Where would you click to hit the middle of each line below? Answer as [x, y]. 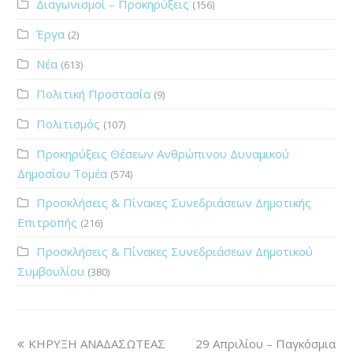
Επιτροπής [48, 222]
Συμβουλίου [51, 271]
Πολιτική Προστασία [94, 93]
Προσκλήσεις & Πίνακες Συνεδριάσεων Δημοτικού [175, 251]
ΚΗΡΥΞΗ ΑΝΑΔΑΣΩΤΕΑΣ [97, 343]
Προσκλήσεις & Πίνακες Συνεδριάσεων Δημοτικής [174, 202]
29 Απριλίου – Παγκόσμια [265, 343]
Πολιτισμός [69, 123]
